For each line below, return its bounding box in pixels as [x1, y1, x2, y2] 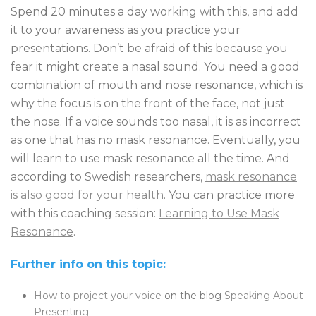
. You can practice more [164, 188, 295, 202]
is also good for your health [11, 188, 164, 202]
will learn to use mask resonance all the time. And [11, 152, 290, 165]
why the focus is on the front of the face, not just [11, 97, 285, 110]
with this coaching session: [11, 207, 159, 220]
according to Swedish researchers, [11, 170, 205, 183]
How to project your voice [33, 289, 162, 302]
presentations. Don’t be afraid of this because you [11, 42, 288, 55]
